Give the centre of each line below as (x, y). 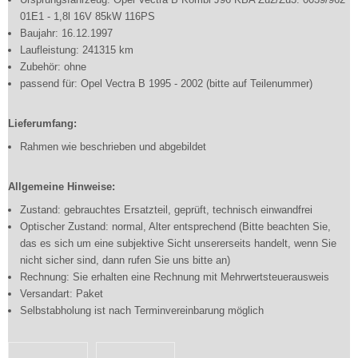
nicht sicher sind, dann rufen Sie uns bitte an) (125, 260)
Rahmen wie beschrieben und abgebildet (113, 147)
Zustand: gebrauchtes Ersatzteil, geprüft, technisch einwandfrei (166, 210)
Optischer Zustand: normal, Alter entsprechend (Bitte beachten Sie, (175, 227)
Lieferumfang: (42, 123)
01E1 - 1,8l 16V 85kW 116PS (88, 16)
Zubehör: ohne (53, 67)
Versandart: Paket (62, 294)
